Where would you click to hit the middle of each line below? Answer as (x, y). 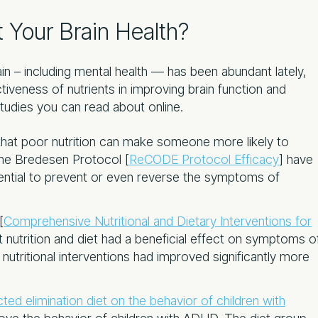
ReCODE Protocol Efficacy (204, 159)
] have (296, 159)
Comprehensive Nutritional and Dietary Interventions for (158, 221)
